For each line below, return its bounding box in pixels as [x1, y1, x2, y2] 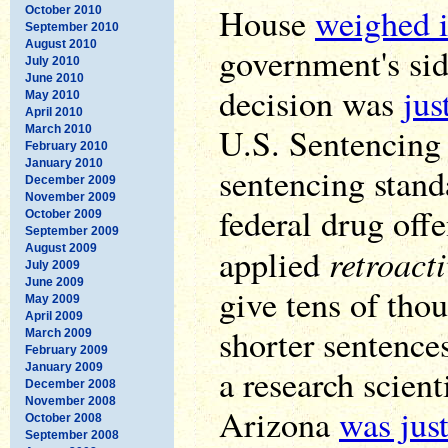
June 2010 [25, 70, 84, 85]
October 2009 [25, 206, 102, 221]
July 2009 [25, 257, 80, 272]
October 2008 [25, 410, 102, 425]
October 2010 [25, 2, 102, 17]
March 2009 [25, 325, 92, 340]
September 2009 [25, 223, 119, 238]
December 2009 [25, 172, 116, 187]
